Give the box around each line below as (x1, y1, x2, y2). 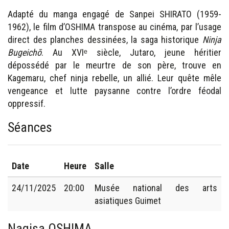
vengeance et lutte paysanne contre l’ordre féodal (8, 85, 221, 96)
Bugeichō (8, 47, 41, 58)
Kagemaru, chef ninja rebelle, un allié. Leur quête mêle (8, 72, 221, 83)
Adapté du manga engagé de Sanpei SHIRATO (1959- (8, 8, 221, 19)
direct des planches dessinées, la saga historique (8, 34, 202, 45)
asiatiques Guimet (95, 195, 161, 206)
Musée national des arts (95, 182, 217, 193)
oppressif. (8, 98, 45, 109)
